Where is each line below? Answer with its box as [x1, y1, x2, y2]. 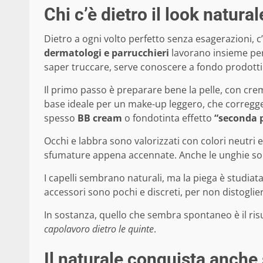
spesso [44, 111, 77, 124]
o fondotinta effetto [122, 111, 214, 124]
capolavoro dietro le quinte [44, 222, 154, 235]
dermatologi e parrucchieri [44, 46, 169, 59]
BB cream [77, 111, 122, 124]
